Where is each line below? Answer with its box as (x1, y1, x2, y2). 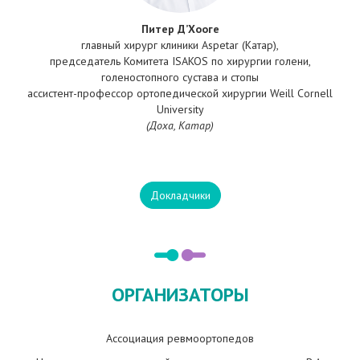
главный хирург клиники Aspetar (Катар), (81, 38, 279, 53)
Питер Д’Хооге (141, 22, 219, 37)
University (156, 102, 204, 117)
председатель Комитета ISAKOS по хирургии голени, (49, 54, 311, 69)
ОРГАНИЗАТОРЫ (111, 282, 249, 308)
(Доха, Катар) (146, 118, 214, 133)
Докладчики (149, 188, 211, 203)
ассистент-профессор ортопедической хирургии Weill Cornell (27, 86, 333, 101)
